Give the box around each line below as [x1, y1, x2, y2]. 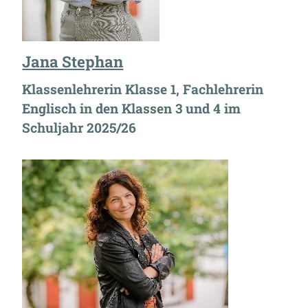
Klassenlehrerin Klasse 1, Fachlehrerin [22, 80, 264, 98]
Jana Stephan [22, 52, 124, 72]
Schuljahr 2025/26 [22, 119, 137, 137]
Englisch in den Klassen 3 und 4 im [22, 100, 241, 118]
